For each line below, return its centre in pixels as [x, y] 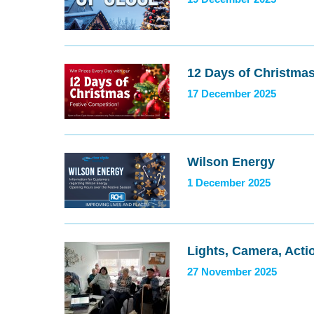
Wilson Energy [231, 162]
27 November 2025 [232, 272]
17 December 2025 [232, 94]
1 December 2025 [229, 183]
